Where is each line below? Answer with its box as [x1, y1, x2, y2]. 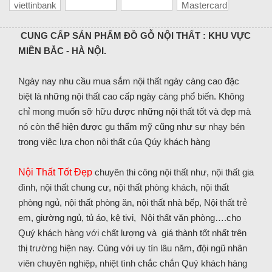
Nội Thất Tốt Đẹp [18, 167, 92, 178]
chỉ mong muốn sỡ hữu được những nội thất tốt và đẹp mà [18, 106, 251, 117]
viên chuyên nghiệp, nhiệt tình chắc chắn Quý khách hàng [18, 258, 247, 269]
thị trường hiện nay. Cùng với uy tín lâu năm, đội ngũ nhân [18, 243, 247, 254]
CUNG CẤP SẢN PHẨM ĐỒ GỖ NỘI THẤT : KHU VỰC [18, 30, 251, 41]
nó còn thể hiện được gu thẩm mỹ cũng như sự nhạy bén [18, 121, 245, 132]
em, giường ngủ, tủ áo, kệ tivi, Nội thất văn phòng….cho [18, 212, 241, 223]
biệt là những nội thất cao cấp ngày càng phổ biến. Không [18, 91, 244, 102]
